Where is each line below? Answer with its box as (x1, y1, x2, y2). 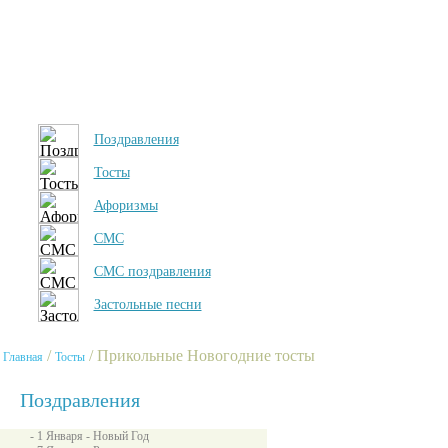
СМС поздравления (93, 264, 211, 279)
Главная (3, 350, 43, 364)
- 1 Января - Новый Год (30, 429, 149, 443)
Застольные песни (93, 297, 202, 312)
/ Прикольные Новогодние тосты (85, 347, 315, 364)
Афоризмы (93, 198, 158, 213)
